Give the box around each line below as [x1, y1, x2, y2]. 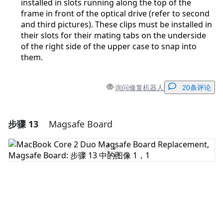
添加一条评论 [94, 119, 135, 127]
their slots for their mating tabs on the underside [21, 30, 206, 41]
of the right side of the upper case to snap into [21, 41, 197, 52]
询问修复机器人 [115, 82, 164, 92]
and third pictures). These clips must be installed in [21, 19, 212, 30]
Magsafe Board [49, 118, 112, 130]
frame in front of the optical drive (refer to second [21, 8, 210, 19]
